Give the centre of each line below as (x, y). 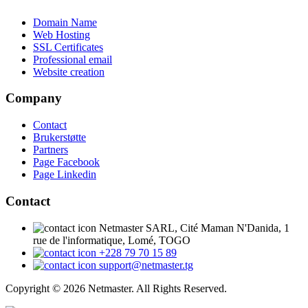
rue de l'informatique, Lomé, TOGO (112, 240)
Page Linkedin (65, 175)
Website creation (69, 71)
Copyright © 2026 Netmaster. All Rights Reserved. (116, 288)
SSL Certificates (68, 47)
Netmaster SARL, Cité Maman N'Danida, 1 (194, 228)
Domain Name (65, 22)
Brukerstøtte (59, 137)
